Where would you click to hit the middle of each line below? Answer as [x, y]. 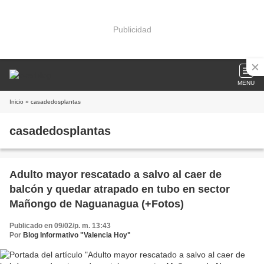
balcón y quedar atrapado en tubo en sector [120, 189]
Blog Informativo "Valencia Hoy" [77, 235]
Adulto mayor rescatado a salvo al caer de [115, 174]
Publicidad [132, 29]
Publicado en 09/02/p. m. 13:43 [60, 226]
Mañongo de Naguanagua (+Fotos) [97, 204]
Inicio [16, 102]
